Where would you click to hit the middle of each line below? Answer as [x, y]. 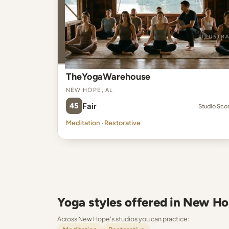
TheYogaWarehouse [108, 77]
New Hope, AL [90, 89]
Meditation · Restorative [103, 123]
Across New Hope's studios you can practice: [123, 219]
